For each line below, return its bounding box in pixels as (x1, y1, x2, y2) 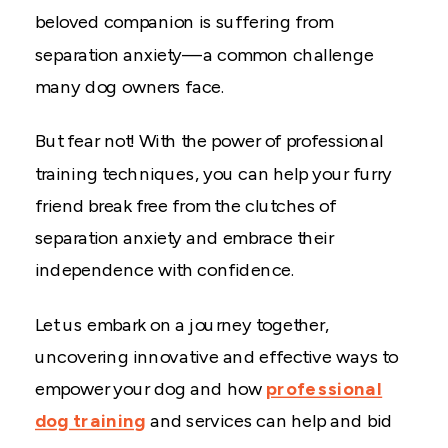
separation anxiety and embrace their (35, 227, 334, 249)
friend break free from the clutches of (35, 195, 336, 217)
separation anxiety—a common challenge (35, 44, 374, 66)
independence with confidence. (35, 259, 296, 281)
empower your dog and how (35, 378, 266, 400)
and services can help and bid (145, 410, 392, 432)
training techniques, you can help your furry (35, 163, 392, 185)
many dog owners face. (35, 76, 226, 98)
